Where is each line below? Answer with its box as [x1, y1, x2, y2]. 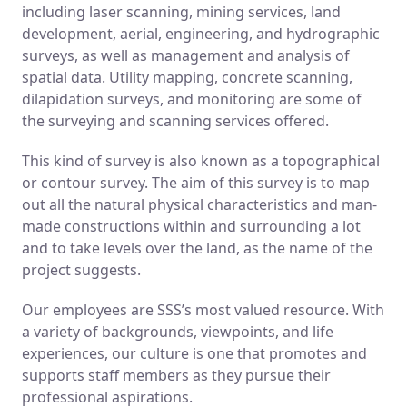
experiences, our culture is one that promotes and [22, 342, 367, 363]
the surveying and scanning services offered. [22, 110, 329, 131]
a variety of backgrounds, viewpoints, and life [22, 321, 333, 342]
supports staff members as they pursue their [22, 364, 331, 385]
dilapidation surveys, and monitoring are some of [22, 88, 362, 109]
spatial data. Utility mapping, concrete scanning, [22, 66, 352, 87]
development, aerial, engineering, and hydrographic [22, 23, 380, 44]
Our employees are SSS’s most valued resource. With [22, 299, 384, 320]
